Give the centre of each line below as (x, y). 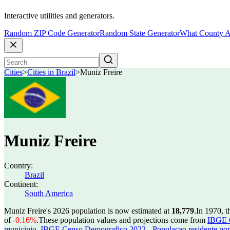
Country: (18, 166)
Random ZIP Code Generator (52, 33)
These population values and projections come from (123, 220)
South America (49, 193)
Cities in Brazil (51, 72)
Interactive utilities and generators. (59, 16)
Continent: (21, 184)
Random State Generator (140, 33)
